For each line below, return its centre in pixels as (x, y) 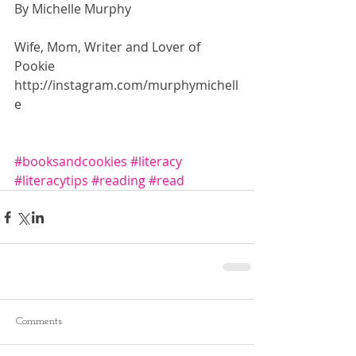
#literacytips (51, 181)
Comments (39, 322)
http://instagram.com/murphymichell (126, 85)
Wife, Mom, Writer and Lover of (109, 47)
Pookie (36, 66)
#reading (118, 181)
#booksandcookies (71, 162)
